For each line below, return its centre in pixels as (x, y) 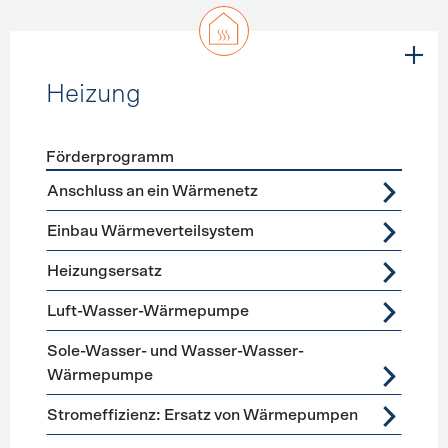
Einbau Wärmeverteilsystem (150, 231)
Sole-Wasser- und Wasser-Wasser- (176, 351)
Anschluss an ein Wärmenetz (152, 191)
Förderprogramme (111, 182)
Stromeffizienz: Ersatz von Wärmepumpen (202, 415)
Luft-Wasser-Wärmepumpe (148, 311)
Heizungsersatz (104, 271)
